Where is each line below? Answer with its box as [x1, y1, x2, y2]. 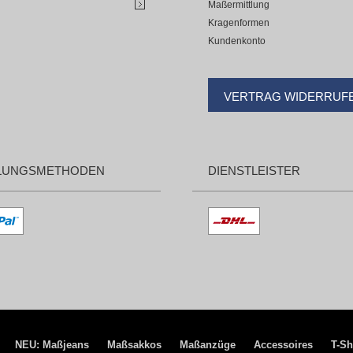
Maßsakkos [107, 339, 162, 351]
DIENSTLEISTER [208, 164, 300, 177]
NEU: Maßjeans [15, 339, 89, 351]
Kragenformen [208, 17, 269, 28]
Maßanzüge [180, 339, 236, 351]
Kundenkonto [208, 35, 266, 46]
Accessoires [254, 339, 313, 351]
